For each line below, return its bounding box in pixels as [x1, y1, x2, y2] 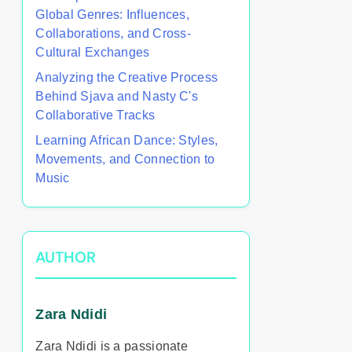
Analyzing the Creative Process [35, 71, 218, 84]
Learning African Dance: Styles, [35, 134, 218, 147]
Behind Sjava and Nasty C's [35, 90, 199, 103]
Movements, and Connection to [35, 152, 215, 166]
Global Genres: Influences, [35, 8, 190, 21]
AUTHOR [35, 247, 97, 267]
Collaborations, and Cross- [35, 27, 192, 40]
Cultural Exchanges [35, 46, 150, 59]
